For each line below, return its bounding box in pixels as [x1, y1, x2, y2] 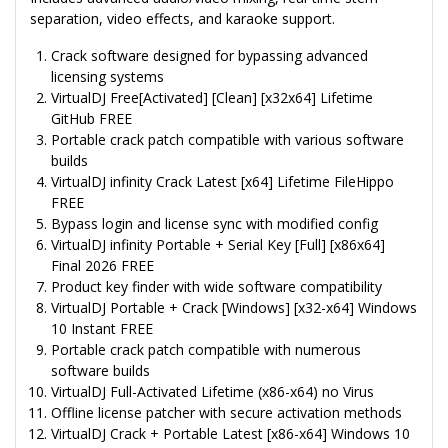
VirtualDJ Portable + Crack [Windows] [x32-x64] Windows [51, 298, 417, 318]
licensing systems [51, 67, 164, 87]
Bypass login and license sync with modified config [51, 214, 378, 234]
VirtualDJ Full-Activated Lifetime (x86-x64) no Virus [51, 382, 374, 402]
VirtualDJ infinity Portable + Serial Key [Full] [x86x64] [51, 235, 385, 255]
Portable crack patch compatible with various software [51, 130, 404, 150]
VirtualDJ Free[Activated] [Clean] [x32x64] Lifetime [51, 88, 373, 108]
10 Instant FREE [51, 319, 153, 339]
